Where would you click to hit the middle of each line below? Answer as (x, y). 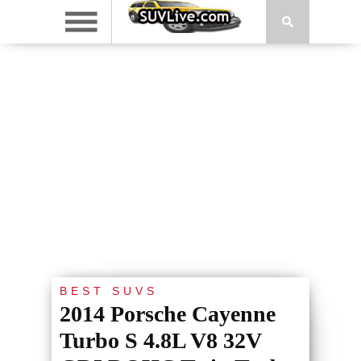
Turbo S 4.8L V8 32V (160, 340)
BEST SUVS (109, 291)
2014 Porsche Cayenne (168, 314)
